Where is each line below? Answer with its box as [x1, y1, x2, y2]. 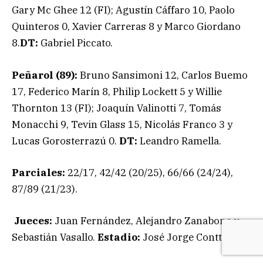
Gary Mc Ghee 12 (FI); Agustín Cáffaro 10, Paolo [12, 4, 235, 17]
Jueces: [12, 214, 55, 227]
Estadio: [97, 230, 143, 244]
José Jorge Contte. [143, 230, 230, 244]
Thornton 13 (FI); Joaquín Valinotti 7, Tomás [12, 101, 221, 114]
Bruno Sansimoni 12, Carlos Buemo [80, 68, 248, 82]
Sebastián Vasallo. [12, 230, 97, 244]
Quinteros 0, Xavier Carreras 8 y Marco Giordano [12, 20, 241, 33]
